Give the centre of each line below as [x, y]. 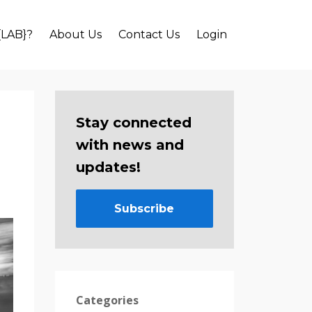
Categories [107, 300]
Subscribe [145, 208]
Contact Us [149, 34]
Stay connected [133, 123]
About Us [76, 34]
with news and [130, 145]
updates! [108, 167]
